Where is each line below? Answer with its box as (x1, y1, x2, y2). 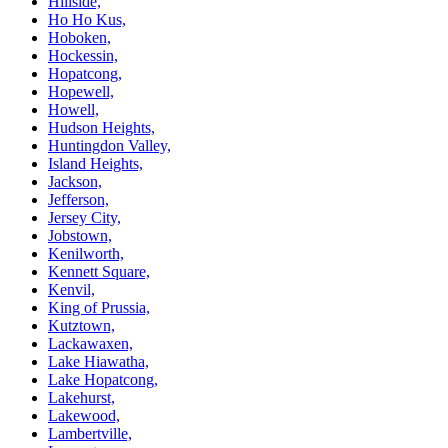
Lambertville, (48, 424, 132, 442)
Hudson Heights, (48, 118, 155, 136)
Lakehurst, (48, 388, 115, 406)
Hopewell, (48, 82, 114, 100)
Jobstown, (48, 226, 112, 244)
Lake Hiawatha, (48, 352, 149, 370)
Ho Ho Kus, (48, 10, 126, 28)
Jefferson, (48, 190, 109, 208)
